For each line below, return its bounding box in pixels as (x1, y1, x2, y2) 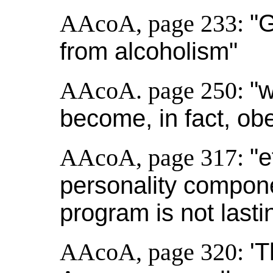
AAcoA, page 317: (60, 144, 250, 171)
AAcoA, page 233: (60, 10, 250, 37)
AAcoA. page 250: (60, 77, 250, 104)
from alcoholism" (60, 38, 238, 65)
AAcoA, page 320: (60, 238, 250, 266)
